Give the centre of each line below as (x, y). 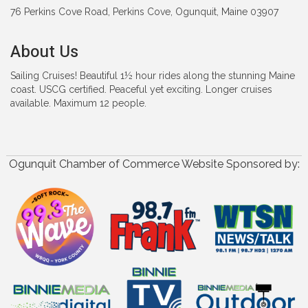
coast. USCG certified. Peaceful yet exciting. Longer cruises (141, 89)
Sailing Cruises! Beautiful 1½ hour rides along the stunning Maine (153, 75)
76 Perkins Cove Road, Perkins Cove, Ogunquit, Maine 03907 (144, 11)
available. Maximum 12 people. (78, 103)
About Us (44, 52)
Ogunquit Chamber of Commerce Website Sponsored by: (154, 164)
